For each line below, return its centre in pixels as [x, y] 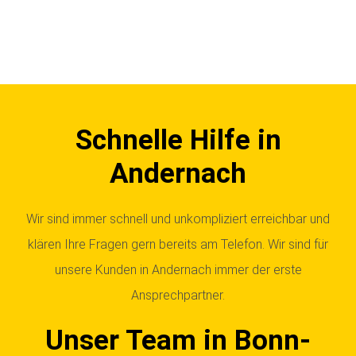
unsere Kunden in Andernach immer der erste [178, 269]
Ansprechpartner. [178, 295]
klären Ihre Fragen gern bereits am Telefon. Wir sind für [178, 244]
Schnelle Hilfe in [178, 140]
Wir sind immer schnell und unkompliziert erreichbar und [178, 219]
